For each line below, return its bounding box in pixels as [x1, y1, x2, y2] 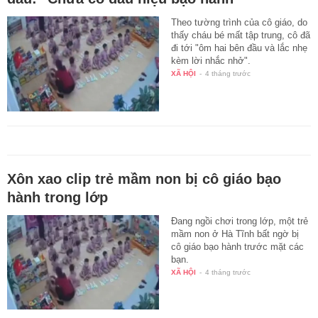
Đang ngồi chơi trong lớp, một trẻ [171, 215, 309, 226]
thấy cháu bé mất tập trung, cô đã [171, 29, 311, 40]
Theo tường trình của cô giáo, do [171, 16, 308, 28]
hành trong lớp [7, 189, 108, 205]
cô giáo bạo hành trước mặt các [171, 241, 305, 252]
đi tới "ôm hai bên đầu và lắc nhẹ [171, 42, 308, 53]
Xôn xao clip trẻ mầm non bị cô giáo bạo [7, 170, 281, 187]
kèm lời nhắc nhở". [171, 55, 251, 66]
